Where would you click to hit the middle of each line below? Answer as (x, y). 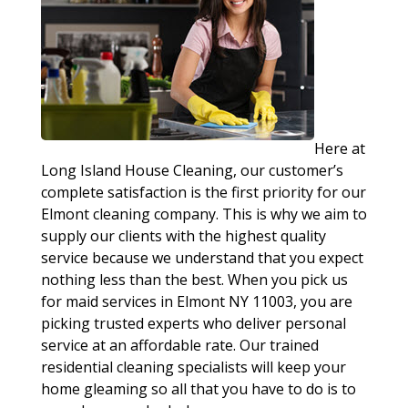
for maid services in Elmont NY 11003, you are (196, 301)
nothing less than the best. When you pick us (194, 280)
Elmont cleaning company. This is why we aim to (204, 214)
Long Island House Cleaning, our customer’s (192, 170)
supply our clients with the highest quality (183, 236)
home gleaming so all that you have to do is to (198, 389)
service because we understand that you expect (202, 258)
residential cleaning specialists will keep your (193, 367)
